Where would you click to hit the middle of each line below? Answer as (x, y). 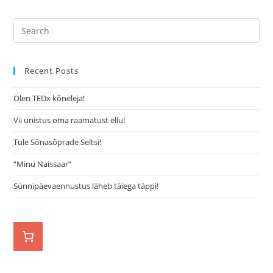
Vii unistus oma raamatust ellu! (70, 120)
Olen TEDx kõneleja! (49, 98)
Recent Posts (52, 71)
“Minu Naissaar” (43, 164)
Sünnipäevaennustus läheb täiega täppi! (86, 186)
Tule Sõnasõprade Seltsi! (58, 142)
